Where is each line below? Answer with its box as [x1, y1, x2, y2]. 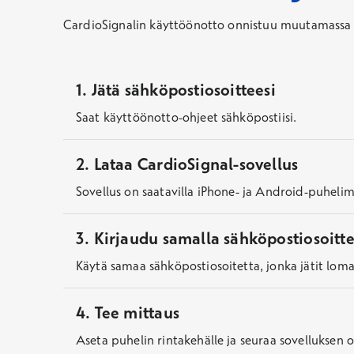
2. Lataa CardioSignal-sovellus [76, 153, 299, 174]
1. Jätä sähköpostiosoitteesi [76, 78, 276, 100]
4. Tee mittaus [76, 301, 179, 322]
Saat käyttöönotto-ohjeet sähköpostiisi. [76, 108, 297, 125]
